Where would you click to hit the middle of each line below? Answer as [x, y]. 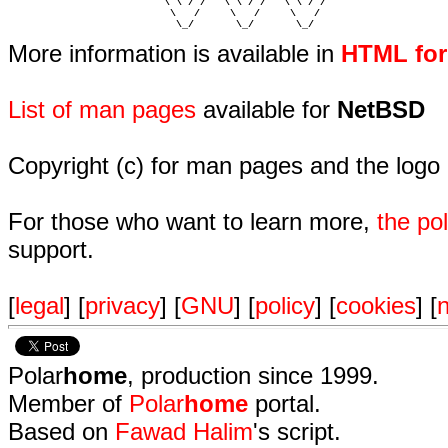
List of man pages [102, 109]
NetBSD [381, 109]
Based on [61, 431]
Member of [68, 403]
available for [266, 109]
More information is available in [174, 53]
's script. [297, 431]
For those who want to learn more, [192, 221]
